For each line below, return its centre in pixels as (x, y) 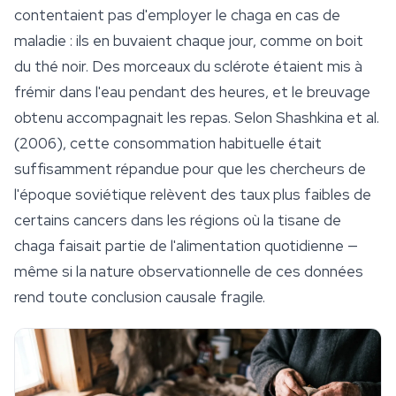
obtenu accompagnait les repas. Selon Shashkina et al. (197, 118)
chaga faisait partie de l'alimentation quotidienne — (186, 246)
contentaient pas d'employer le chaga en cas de (177, 15)
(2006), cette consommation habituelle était (168, 143)
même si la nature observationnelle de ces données (189, 271)
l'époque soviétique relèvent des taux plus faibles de (193, 194)
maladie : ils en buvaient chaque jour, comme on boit (189, 41)
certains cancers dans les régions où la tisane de (178, 220)
